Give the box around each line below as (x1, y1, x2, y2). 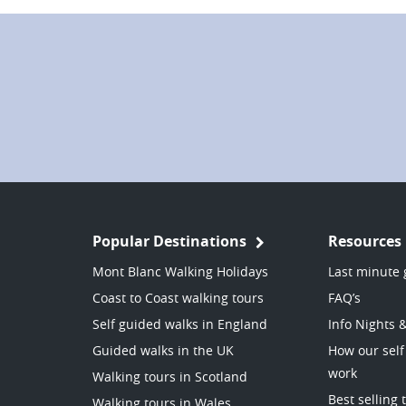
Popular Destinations (92, 231, 246, 252)
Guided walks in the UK (92, 342, 234, 360)
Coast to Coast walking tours (92, 289, 264, 307)
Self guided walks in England (92, 315, 267, 333)
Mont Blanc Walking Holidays (92, 263, 268, 281)
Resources (327, 231, 401, 252)
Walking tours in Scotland (92, 368, 247, 386)
